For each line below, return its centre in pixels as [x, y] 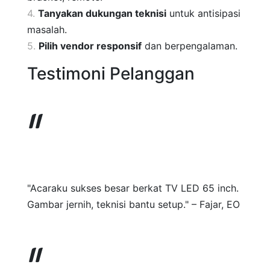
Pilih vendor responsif [90, 46]
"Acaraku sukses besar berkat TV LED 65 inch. [133, 188]
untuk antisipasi [203, 13]
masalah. [47, 30]
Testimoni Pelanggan [111, 74]
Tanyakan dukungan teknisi [102, 13]
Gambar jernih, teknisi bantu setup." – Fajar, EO [133, 204]
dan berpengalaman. [190, 46]
